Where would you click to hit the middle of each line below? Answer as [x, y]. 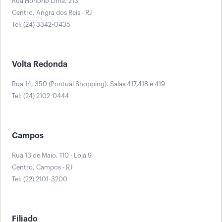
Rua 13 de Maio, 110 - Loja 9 [52, 155]
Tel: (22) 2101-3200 [40, 179]
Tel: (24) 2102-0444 [40, 96]
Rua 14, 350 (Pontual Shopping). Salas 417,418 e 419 [88, 84]
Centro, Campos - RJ [42, 167]
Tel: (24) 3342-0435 [41, 24]
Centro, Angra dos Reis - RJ [52, 12]
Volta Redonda [40, 64]
